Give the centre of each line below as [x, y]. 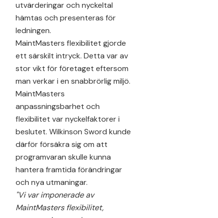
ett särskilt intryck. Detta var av [72, 55]
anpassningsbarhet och [58, 106]
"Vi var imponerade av [55, 195]
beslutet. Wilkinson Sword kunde [73, 131]
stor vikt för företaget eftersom [72, 68]
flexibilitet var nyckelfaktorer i [68, 119]
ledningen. [33, 30]
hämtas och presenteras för [66, 18]
